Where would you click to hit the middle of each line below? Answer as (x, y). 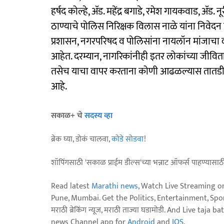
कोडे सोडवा (128, 139)
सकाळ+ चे (68, 115)
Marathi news (115, 186)
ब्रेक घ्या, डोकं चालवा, (81, 139)
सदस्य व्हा (98, 115)
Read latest (71, 186)
